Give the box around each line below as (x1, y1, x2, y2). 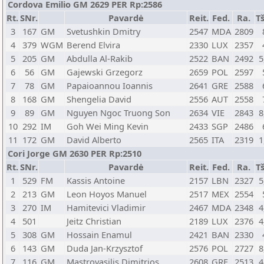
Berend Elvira (67, 39, 120, 51)
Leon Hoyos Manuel (67, 188, 147, 200)
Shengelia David (67, 93, 131, 105)
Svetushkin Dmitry (67, 25, 140, 37)
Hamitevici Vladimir (67, 202, 146, 213)
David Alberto (67, 134, 121, 146)
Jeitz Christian (67, 215, 121, 227)
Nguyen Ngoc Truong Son (67, 107, 170, 118)
